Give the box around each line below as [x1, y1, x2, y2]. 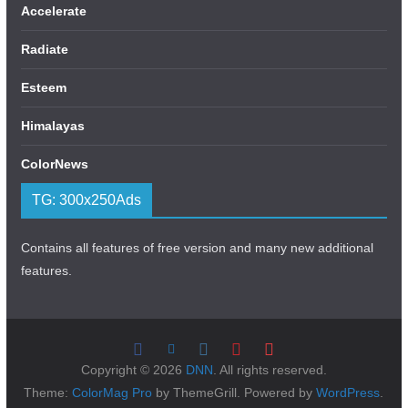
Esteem [20, 80, 66, 95]
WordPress [316, 385, 381, 400]
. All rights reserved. [212, 362, 327, 377]
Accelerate [20, 4, 87, 18]
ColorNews [20, 157, 88, 171]
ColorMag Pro [72, 385, 153, 400]
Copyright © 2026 [80, 362, 186, 377]
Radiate [20, 42, 68, 56]
